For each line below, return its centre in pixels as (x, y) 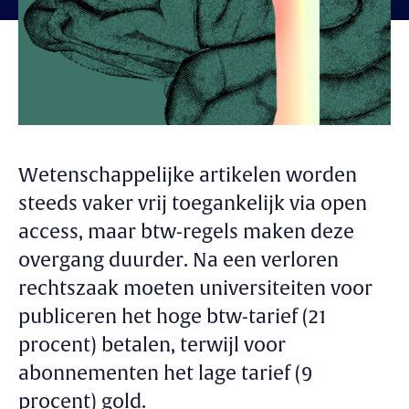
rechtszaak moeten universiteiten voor (195, 288)
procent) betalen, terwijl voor (152, 345)
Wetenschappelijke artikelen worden (188, 175)
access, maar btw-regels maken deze (186, 232)
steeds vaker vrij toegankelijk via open (193, 204)
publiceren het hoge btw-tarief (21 (172, 317)
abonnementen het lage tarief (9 (165, 373)
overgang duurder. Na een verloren (178, 260)
